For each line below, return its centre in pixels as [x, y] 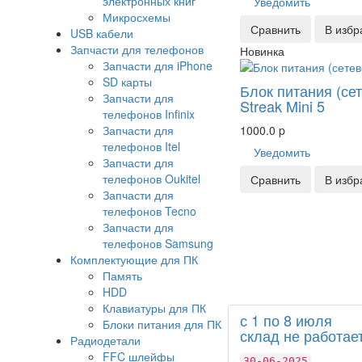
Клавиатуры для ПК [154, 308]
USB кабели [102, 34]
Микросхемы [137, 17]
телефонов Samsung [158, 244]
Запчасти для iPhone [158, 66]
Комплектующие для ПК [134, 260]
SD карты [127, 82]
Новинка [262, 51]
